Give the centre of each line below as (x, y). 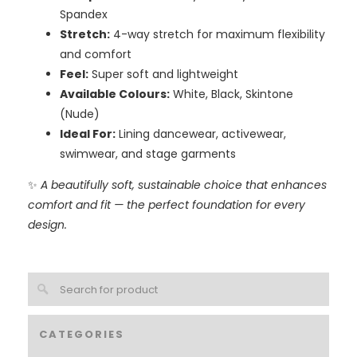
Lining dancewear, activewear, (200, 134)
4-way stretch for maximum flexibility (217, 35)
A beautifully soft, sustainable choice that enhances (183, 185)
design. (47, 225)
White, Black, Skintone (231, 94)
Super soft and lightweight (163, 75)
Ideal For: (87, 134)
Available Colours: (114, 94)
